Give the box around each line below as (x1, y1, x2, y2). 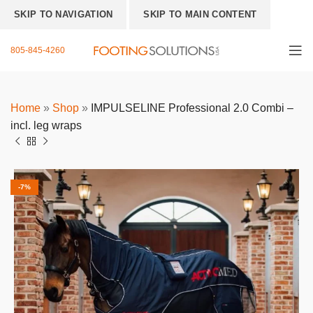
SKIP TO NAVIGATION (14, 9, 113, 20)
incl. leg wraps (10, 119, 82, 131)
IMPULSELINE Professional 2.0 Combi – (91, 102, 293, 114)
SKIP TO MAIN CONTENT (143, 9, 257, 20)
